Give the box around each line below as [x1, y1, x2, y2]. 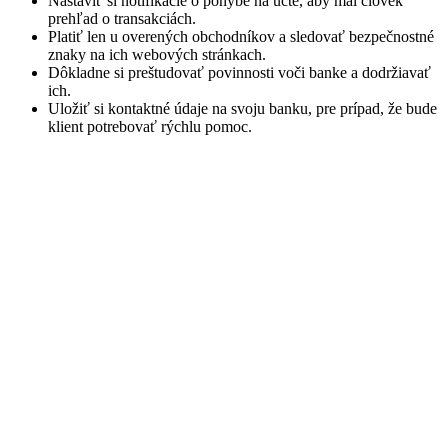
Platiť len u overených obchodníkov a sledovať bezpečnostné [48, 27, 434, 45]
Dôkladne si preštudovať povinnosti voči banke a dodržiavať [48, 63, 431, 81]
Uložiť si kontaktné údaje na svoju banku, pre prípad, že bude [48, 99, 437, 117]
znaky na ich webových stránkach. [48, 45, 266, 63]
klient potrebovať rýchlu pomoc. [48, 117, 252, 135]
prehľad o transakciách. [48, 9, 196, 27]
